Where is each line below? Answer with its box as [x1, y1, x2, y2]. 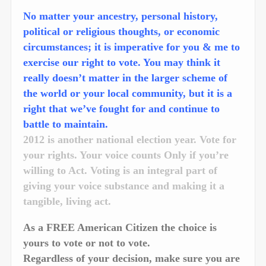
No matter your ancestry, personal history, [23, 10, 218, 23]
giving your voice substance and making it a [23, 180, 224, 192]
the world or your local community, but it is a [23, 87, 232, 100]
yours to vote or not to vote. [23, 236, 150, 249]
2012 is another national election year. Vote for [23, 134, 236, 146]
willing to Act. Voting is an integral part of [23, 164, 217, 177]
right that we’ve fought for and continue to [23, 103, 220, 115]
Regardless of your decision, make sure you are [23, 252, 240, 264]
